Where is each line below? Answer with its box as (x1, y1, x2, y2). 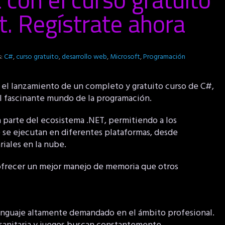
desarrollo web (62, 51, 107, 63)
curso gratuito (16, 51, 59, 63)
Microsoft (110, 51, 140, 63)
